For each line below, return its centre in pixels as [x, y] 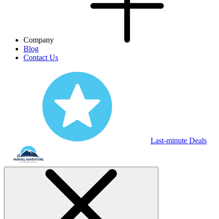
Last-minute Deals [179, 141]
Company [39, 40]
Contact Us [41, 57]
